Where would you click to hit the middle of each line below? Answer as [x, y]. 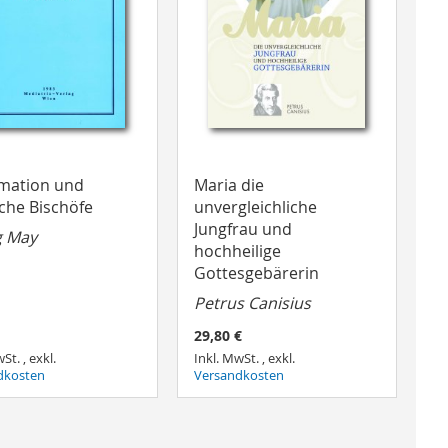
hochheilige [237, 250]
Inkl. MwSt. [227, 359]
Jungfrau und [242, 228]
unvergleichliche [255, 206]
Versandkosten [238, 376]
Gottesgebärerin [256, 272]
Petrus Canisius [252, 302]
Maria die [228, 184]
